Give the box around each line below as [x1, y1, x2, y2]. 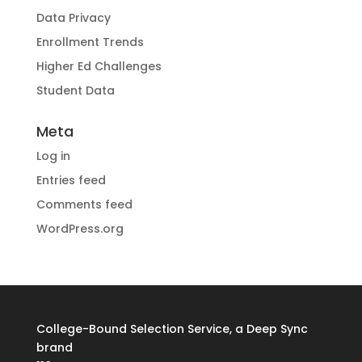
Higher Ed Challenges [36, 58, 162, 75]
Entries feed [36, 172, 106, 189]
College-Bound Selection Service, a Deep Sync [36, 321, 308, 338]
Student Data [36, 82, 115, 99]
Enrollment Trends [36, 34, 144, 51]
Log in [36, 148, 70, 165]
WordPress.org [36, 221, 124, 238]
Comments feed [36, 196, 133, 213]
